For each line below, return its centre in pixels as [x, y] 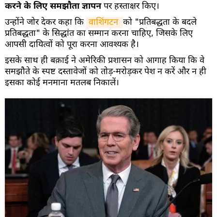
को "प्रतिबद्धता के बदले [160, 22]
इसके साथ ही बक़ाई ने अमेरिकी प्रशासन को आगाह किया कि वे [105, 61]
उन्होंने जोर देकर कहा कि [46, 22]
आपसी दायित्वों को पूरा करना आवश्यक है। [72, 45]
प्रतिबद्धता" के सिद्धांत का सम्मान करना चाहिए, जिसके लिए [99, 33]
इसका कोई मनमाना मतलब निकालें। [62, 83]
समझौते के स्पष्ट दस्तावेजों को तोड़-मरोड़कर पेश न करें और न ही [106, 72]
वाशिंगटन [105, 22]
